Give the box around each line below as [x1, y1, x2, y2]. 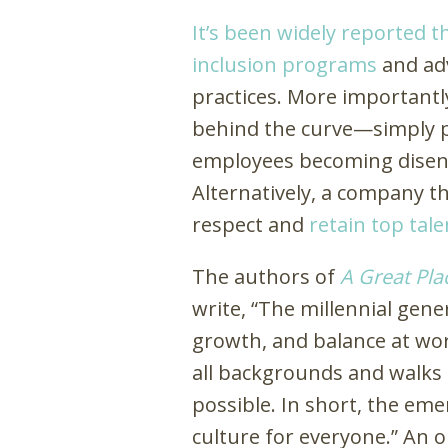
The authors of [192, 263, 340, 291]
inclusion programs [192, 51, 377, 79]
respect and [192, 211, 309, 239]
